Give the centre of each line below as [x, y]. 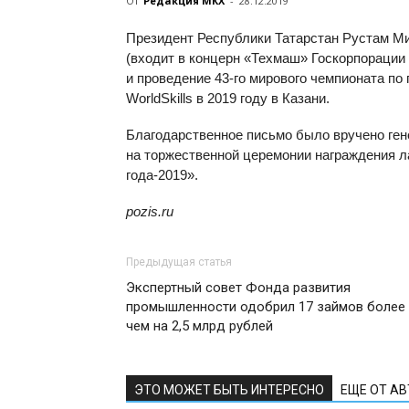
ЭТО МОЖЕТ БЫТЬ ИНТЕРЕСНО [229, 390]
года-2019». [162, 175]
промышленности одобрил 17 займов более [266, 307]
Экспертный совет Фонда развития [238, 288]
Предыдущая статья [179, 262]
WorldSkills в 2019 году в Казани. [228, 98]
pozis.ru [150, 211]
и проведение [170, 78]
